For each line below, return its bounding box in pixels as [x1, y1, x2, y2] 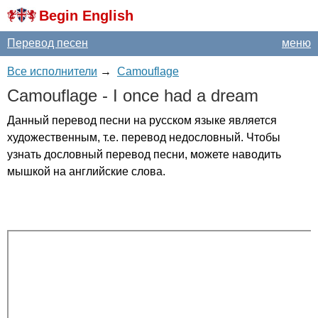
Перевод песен [7, 37, 88, 49]
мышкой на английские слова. [7, 165, 165, 177]
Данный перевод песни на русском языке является [7, 114, 277, 126]
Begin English [39, 8, 133, 23]
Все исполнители [7, 65, 97, 77]
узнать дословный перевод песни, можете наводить [7, 148, 281, 160]
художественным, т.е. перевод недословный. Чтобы [7, 131, 280, 143]
